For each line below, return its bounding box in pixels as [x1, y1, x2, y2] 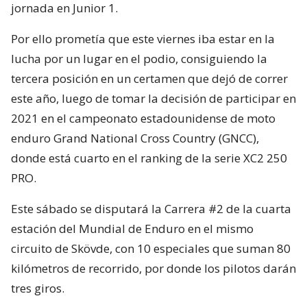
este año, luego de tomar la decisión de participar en [11, 90, 296, 106]
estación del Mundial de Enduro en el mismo [11, 220, 254, 236]
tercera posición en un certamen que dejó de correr [11, 70, 288, 86]
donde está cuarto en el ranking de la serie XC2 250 [11, 149, 287, 166]
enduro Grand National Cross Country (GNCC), [11, 130, 259, 146]
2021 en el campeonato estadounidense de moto [11, 110, 275, 126]
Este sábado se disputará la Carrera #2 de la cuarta [11, 200, 291, 217]
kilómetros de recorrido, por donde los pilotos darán [11, 260, 296, 276]
